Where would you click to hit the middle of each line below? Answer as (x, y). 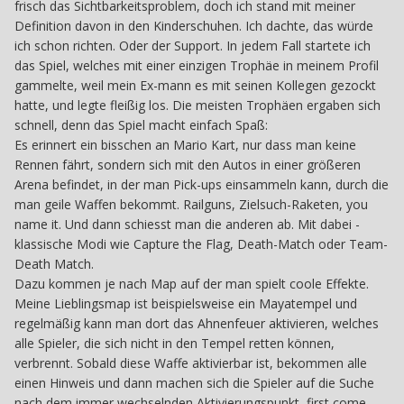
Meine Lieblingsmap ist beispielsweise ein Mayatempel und (186, 303)
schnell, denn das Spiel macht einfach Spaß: (141, 124)
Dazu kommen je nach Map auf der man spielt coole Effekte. (192, 283)
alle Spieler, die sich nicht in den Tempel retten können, (174, 343)
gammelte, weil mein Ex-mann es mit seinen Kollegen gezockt (195, 85)
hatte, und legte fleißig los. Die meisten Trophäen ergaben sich (197, 105)
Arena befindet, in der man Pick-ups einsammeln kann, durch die (202, 184)
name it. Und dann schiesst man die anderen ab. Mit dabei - (187, 224)
